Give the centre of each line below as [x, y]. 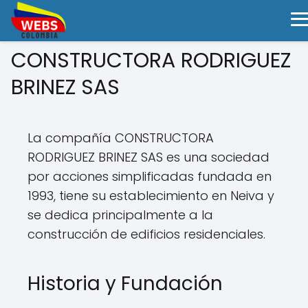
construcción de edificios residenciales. [146, 234]
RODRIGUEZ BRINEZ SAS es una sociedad [148, 157]
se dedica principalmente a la [120, 215]
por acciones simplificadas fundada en [150, 176]
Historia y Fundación [125, 284]
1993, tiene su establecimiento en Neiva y [151, 196]
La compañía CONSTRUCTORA [121, 138]
